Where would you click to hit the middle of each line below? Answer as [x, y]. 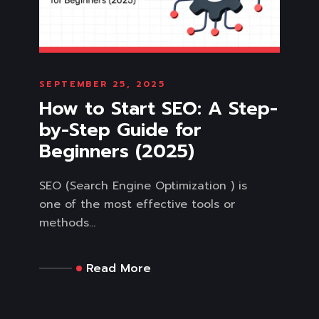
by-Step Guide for [120, 130]
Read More [119, 268]
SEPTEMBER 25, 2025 [103, 84]
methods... [67, 223]
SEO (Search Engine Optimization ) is [143, 185]
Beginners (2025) [117, 151]
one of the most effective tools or [137, 204]
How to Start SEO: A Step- [158, 108]
